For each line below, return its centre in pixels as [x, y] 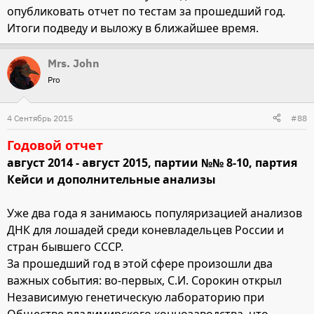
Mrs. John [74, 63]
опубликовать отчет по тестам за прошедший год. [146, 11]
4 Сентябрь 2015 [40, 118]
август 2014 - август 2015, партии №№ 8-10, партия [152, 162]
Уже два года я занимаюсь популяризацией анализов [155, 213]
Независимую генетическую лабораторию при [136, 297]
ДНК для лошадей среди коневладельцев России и [145, 230]
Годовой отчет [55, 145]
